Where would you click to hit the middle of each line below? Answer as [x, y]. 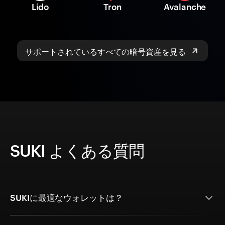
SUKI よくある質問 [77, 151]
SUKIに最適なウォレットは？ [67, 198]
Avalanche [185, 7]
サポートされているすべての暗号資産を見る [105, 51]
